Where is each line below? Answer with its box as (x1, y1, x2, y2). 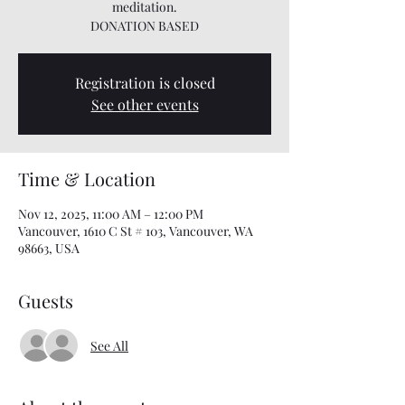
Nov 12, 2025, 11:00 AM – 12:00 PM (18, 205, 203, 222)
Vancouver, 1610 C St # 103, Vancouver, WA (18, 222, 253, 240)
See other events (90, 95, 199, 114)
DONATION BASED (90, 17, 199, 34)
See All (90, 336, 128, 354)
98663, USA (18, 240, 80, 257)
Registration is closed (74, 73, 215, 92)
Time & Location (18, 166, 155, 191)
